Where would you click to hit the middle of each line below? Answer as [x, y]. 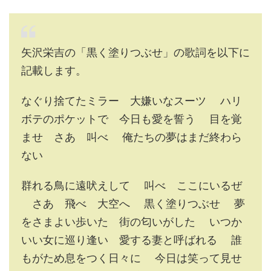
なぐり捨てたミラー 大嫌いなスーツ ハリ [132, 101]
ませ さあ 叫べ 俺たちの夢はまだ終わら [132, 137]
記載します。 [54, 70]
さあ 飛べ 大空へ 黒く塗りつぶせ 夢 [133, 204]
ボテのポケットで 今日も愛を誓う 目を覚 [132, 119]
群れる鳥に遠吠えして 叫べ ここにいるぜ [132, 185]
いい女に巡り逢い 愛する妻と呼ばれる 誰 [132, 240]
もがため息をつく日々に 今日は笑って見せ [132, 258]
